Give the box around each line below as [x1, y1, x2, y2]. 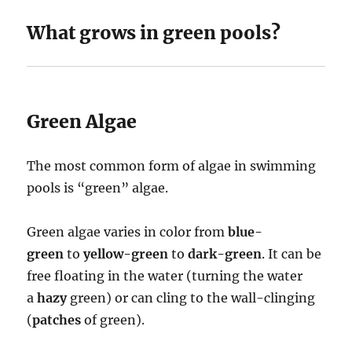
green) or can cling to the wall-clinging [67, 290, 316, 306]
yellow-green [83, 246, 169, 262]
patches [32, 312, 82, 328]
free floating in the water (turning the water [27, 268, 303, 284]
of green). [81, 312, 145, 328]
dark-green [188, 246, 262, 262]
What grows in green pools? [27, 21, 281, 45]
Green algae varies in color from [27, 224, 229, 240]
